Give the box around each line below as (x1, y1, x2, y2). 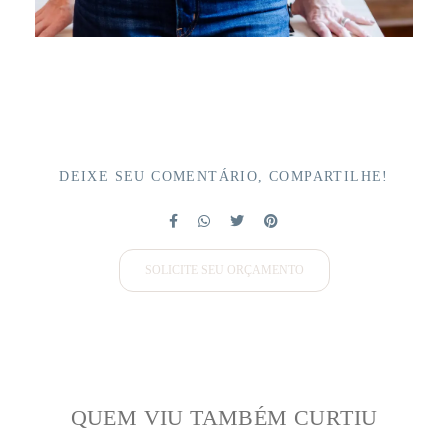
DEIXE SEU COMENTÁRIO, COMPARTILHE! (59, 169, 389, 185)
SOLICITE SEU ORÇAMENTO (144, 264, 304, 278)
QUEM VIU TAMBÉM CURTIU (70, 405, 378, 431)
